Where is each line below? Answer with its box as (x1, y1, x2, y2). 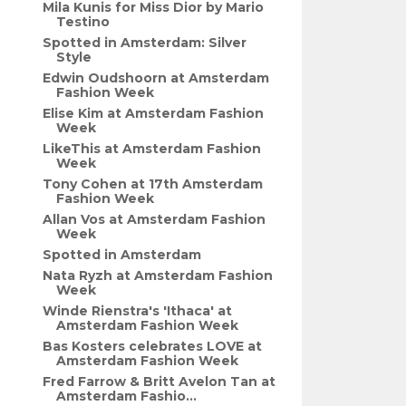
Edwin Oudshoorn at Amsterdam (43, 70, 270, 86)
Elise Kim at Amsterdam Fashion (43, 105, 265, 121)
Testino (56, 14, 111, 30)
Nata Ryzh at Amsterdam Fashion (43, 267, 274, 284)
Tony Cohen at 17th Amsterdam (43, 176, 264, 192)
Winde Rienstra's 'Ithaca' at (43, 303, 233, 319)
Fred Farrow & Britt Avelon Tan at (43, 373, 276, 390)
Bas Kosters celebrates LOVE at (43, 338, 263, 354)
